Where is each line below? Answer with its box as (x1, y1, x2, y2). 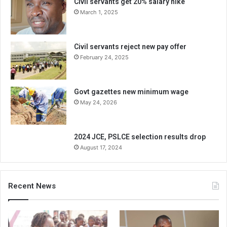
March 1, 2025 (80, 8, 118, 16)
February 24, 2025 (80, 53, 129, 61)
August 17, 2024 (80, 143, 122, 151)
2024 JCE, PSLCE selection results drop (74, 132, 206, 141)
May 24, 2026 (80, 98, 117, 106)
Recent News (8, 181, 56, 191)
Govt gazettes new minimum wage (74, 87, 188, 96)
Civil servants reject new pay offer (74, 42, 186, 51)
